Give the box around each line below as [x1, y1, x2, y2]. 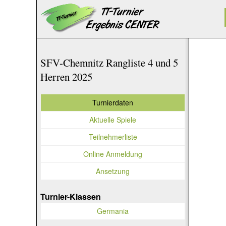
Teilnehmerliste [88, 131, 137, 142]
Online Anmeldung [83, 148, 143, 159]
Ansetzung [96, 165, 130, 176]
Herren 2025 [40, 70, 92, 84]
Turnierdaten [92, 97, 134, 107]
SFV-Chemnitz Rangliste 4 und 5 [40, 55, 178, 70]
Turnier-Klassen [40, 190, 101, 202]
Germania [97, 205, 129, 216]
